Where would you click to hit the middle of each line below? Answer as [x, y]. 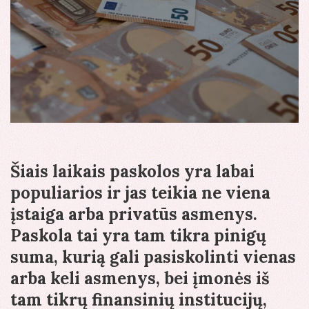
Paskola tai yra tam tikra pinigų [138, 236]
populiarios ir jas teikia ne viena [140, 193]
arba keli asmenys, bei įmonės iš [140, 279]
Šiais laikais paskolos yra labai [132, 172]
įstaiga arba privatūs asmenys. [134, 215]
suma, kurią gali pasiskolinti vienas [153, 257]
